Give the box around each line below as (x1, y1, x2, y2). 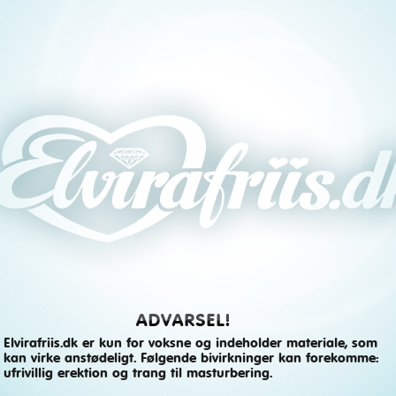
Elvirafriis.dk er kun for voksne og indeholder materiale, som (4, 337, 377, 350)
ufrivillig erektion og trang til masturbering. (4, 367, 272, 380)
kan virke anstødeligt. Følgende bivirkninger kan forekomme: (4, 352, 378, 365)
